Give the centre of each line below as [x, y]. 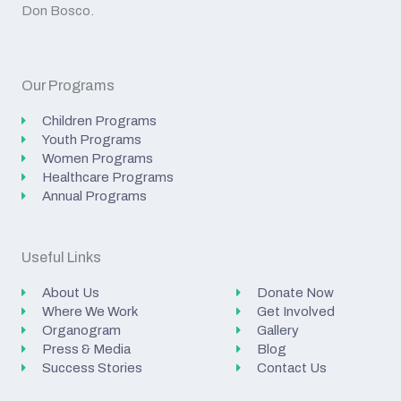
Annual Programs [94, 196]
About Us [70, 292]
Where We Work [90, 311]
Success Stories [92, 367]
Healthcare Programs [107, 177]
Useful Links [61, 257]
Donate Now [295, 292]
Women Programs [97, 158]
